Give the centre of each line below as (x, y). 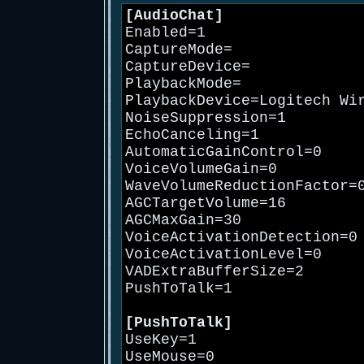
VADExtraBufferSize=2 (214, 272)
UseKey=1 (161, 340)
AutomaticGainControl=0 (223, 152)
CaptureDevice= (188, 67)
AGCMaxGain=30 (183, 221)
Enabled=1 (165, 33)
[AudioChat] (174, 16)
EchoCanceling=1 (192, 135)
